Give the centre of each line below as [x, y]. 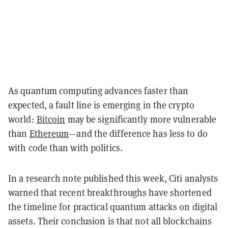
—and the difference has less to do [138, 133]
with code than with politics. [65, 148]
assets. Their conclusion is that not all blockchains [110, 221]
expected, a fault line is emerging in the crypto [101, 105]
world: [22, 119]
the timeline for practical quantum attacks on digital [113, 207]
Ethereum [49, 133]
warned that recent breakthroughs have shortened [110, 192]
